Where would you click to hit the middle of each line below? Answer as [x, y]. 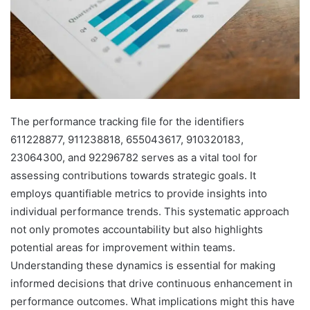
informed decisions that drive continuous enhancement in [152, 284]
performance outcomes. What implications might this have [153, 302]
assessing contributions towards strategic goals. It [133, 176]
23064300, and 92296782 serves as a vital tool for [134, 158]
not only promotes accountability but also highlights [137, 230]
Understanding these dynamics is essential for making [143, 266]
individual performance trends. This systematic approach [150, 212]
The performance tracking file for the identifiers [127, 122]
